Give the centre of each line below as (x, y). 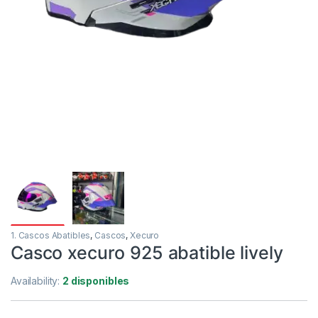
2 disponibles (96, 280)
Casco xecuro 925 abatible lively (147, 252)
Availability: (37, 280)
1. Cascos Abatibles (51, 235)
